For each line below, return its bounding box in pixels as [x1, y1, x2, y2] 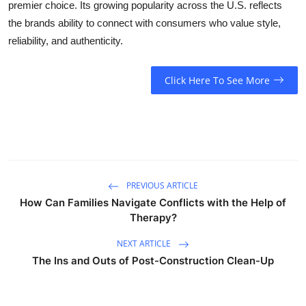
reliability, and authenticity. [8, 35, 123, 47]
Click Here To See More [164, 73, 270, 87]
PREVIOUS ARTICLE [124, 179, 198, 191]
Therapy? [129, 210, 177, 224]
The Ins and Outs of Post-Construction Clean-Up [32, 253, 274, 267]
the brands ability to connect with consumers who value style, [8, 17, 281, 29]
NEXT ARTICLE [117, 237, 173, 249]
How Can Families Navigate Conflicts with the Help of [20, 195, 286, 209]
